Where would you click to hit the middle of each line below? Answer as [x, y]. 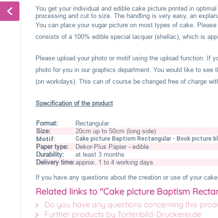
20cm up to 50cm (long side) [116, 131]
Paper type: [52, 147]
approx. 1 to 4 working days [114, 162]
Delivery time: [55, 162]
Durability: [50, 154]
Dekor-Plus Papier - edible [112, 147]
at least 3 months [100, 154]
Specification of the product [74, 103]
